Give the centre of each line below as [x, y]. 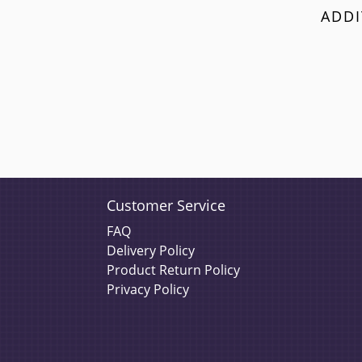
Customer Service [166, 205]
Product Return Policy [173, 270]
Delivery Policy [151, 250]
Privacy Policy [148, 289]
